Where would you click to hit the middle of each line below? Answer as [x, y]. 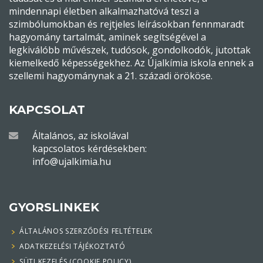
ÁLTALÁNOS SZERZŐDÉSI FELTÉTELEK [86, 231]
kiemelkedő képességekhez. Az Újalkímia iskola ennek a [131, 63]
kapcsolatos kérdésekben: [90, 149]
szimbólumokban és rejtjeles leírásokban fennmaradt [127, 24]
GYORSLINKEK [54, 208]
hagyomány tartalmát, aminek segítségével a [107, 37]
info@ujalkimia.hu [72, 162]
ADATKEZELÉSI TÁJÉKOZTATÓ [73, 247]
